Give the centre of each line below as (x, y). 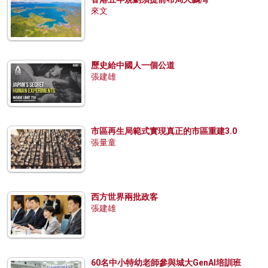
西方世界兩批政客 (124, 197)
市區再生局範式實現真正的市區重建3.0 (164, 131)
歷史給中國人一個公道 (133, 65)
